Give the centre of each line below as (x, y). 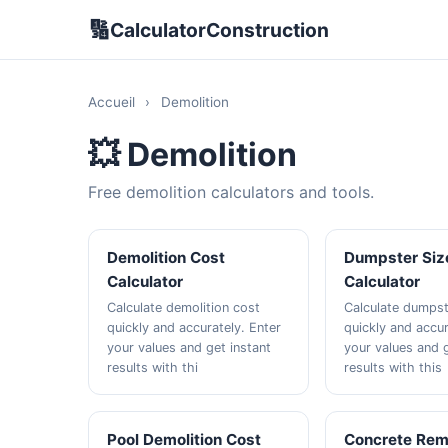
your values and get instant (189, 347)
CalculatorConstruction (219, 29)
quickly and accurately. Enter (194, 327)
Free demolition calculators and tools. (231, 192)
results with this (393, 367)
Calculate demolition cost (184, 307)
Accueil (111, 102)
